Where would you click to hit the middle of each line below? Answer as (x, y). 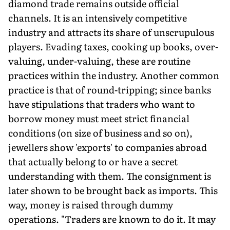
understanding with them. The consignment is (110, 176)
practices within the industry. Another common (114, 75)
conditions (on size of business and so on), (100, 132)
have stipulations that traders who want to (102, 104)
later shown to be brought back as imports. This (113, 190)
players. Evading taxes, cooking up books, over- (113, 46)
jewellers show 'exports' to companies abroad (108, 147)
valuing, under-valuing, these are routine (99, 61)
